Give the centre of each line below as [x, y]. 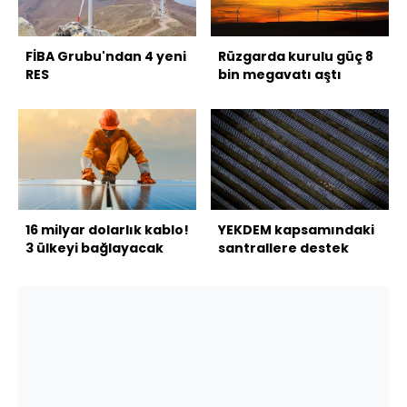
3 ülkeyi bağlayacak [94, 248]
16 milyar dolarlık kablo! [107, 229]
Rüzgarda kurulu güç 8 [296, 57]
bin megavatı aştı [280, 75]
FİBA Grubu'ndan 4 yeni [106, 57]
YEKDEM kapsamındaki [296, 229]
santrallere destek [283, 248]
